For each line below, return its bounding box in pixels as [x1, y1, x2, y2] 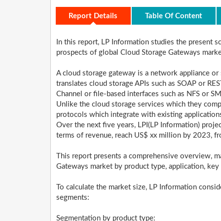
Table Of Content [145, 12, 202, 20]
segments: [56, 194, 89, 202]
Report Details [69, 12, 117, 20]
